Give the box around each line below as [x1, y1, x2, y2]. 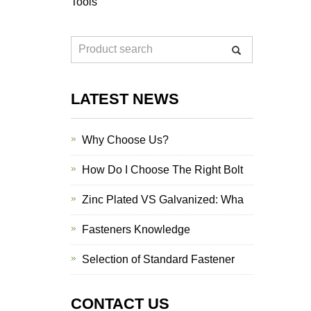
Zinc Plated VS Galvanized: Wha [82, 194, 244, 205]
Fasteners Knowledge [82, 224, 190, 235]
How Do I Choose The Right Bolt [82, 164, 243, 176]
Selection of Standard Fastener [82, 253, 235, 265]
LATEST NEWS [71, 90, 179, 108]
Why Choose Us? [82, 134, 169, 146]
